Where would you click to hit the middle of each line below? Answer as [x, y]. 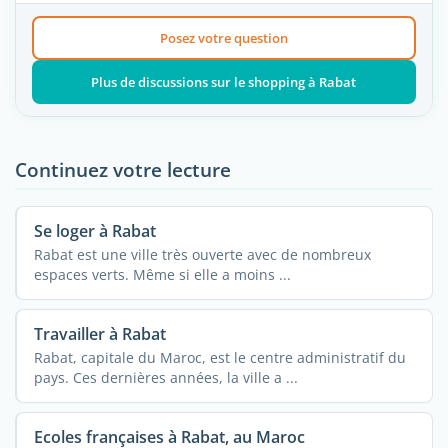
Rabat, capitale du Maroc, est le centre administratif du [219, 357]
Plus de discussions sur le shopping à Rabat [224, 81]
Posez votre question [223, 37]
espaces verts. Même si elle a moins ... [162, 274]
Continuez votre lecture [123, 169]
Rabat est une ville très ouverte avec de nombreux [202, 254]
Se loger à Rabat [94, 230]
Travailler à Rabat [99, 333]
